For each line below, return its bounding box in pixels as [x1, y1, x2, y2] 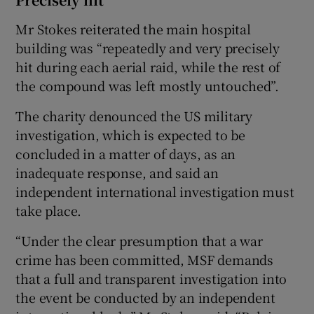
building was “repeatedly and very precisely [15, 38, 280, 57]
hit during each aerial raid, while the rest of [15, 57, 281, 76]
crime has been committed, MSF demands [15, 250, 274, 268]
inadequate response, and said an [15, 163, 219, 182]
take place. [15, 200, 82, 219]
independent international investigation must [15, 182, 294, 200]
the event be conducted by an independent [15, 287, 275, 306]
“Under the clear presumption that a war [15, 231, 263, 250]
